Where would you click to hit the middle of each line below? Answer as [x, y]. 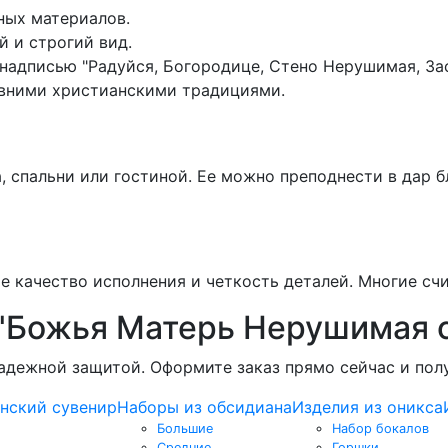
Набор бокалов [380, 428]
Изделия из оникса [367, 406]
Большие [185, 428]
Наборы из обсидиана [204, 406]
